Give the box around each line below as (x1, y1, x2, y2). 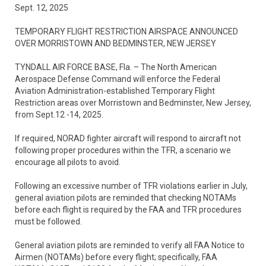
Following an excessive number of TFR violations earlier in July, (15, 181, 248, 191)
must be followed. (15, 217, 82, 226)
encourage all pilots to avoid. (15, 157, 121, 167)
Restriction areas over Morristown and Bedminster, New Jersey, (15, 98, 251, 107)
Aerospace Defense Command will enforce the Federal (15, 74, 220, 84)
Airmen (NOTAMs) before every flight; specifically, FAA (15, 252, 217, 262)
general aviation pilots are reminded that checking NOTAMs (15, 193, 236, 202)
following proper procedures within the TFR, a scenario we (15, 145, 231, 155)
